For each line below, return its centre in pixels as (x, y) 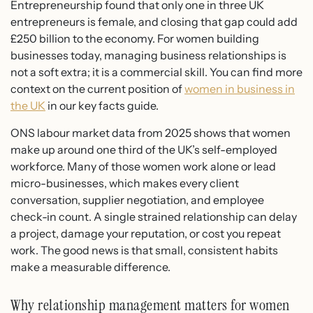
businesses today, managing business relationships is (148, 56)
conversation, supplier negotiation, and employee (137, 199)
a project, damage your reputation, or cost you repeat (146, 233)
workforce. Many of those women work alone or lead (143, 166)
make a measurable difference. (90, 267)
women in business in (240, 89)
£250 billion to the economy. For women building (135, 39)
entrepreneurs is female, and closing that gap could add (154, 22)
